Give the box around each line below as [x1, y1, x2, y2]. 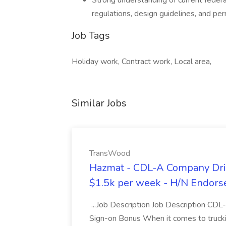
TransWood [89, 148, 130, 159]
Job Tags [72, 29, 110, 42]
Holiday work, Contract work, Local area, [72, 56, 211, 67]
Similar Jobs [72, 96, 127, 110]
